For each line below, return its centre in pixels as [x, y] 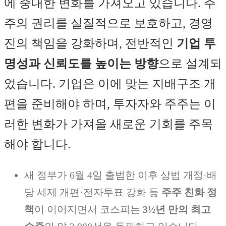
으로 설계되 [190, 64]
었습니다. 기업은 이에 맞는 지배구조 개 [110, 84]
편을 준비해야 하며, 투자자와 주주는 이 [110, 104]
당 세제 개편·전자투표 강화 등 [93, 192]
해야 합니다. [37, 145]
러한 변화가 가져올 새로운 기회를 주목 [108, 124]
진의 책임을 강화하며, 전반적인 [90, 44]
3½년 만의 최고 [177, 210]
